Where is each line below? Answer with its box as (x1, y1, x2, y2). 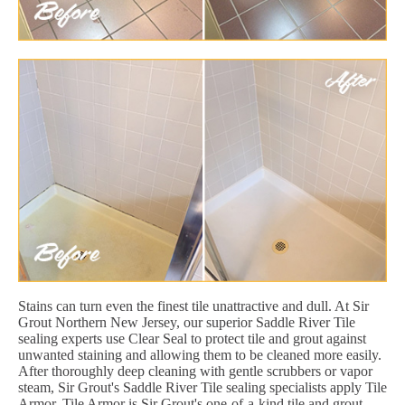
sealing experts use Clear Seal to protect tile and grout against (18, 330, 366, 346)
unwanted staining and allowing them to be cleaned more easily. (18, 346, 381, 363)
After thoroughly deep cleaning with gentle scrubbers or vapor (18, 363, 372, 379)
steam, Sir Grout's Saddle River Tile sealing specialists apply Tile (18, 379, 387, 395)
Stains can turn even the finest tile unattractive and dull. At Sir (18, 297, 369, 314)
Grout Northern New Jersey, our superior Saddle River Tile (18, 314, 355, 330)
